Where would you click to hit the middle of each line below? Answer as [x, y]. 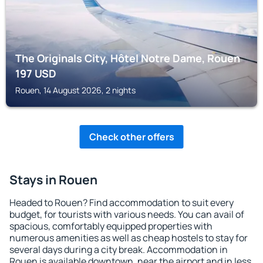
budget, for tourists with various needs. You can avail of [127, 214]
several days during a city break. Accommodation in [119, 249]
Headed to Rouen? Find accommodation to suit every [122, 203]
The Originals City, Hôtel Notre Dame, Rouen [128, 58]
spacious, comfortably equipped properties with [111, 226]
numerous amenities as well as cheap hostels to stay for [129, 238]
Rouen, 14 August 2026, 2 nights [75, 90]
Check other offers [131, 137]
